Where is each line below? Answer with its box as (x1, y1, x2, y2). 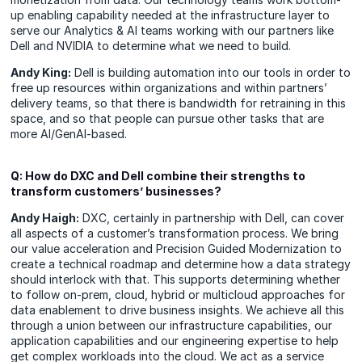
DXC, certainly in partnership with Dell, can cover (79, 210, 345, 225)
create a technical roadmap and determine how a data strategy (11, 256, 351, 271)
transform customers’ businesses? (11, 183, 222, 198)
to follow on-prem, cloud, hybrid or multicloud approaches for (11, 287, 346, 301)
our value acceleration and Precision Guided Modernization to (11, 241, 343, 255)
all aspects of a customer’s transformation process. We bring (11, 225, 339, 240)
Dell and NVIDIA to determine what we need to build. (11, 38, 292, 53)
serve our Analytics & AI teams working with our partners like (11, 23, 335, 37)
